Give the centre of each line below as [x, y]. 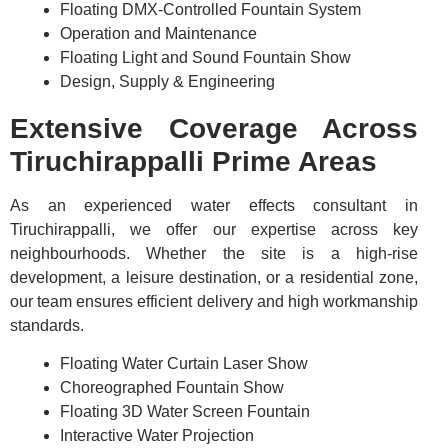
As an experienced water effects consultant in [214, 205]
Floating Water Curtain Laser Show [184, 364]
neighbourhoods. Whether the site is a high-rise [214, 253]
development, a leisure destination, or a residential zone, [214, 277]
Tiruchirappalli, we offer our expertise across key [214, 229]
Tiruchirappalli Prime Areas [193, 161]
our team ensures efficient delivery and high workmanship [214, 301]
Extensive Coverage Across [214, 128]
